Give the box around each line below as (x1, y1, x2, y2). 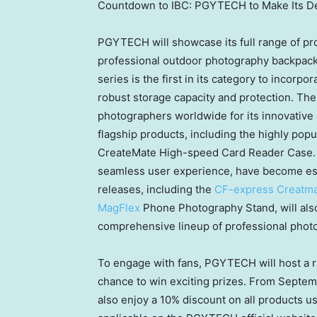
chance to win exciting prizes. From (98, 274, 278, 288)
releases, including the (98, 182, 214, 196)
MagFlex (98, 200, 140, 214)
